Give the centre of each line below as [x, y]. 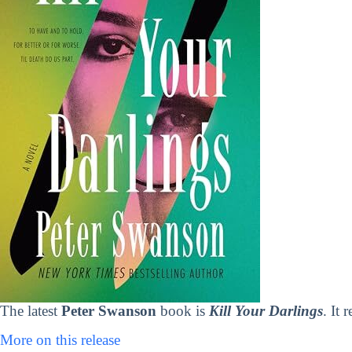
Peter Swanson [109, 311]
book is [183, 311]
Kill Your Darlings [266, 311]
